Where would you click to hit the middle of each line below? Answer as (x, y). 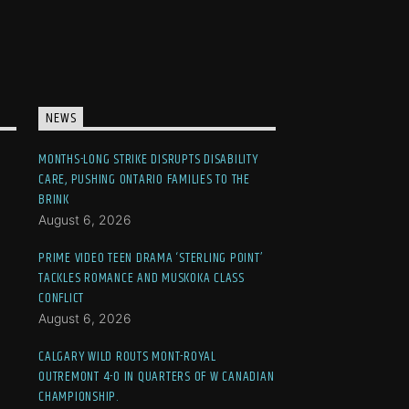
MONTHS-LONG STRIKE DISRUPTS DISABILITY (148, 159)
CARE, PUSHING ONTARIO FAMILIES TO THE (144, 179)
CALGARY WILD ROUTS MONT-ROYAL (127, 356)
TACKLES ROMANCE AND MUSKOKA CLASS (142, 278)
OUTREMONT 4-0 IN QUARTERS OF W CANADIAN (157, 376)
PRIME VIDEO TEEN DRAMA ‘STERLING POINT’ (151, 257)
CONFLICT (62, 298)
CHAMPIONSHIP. (79, 396)
